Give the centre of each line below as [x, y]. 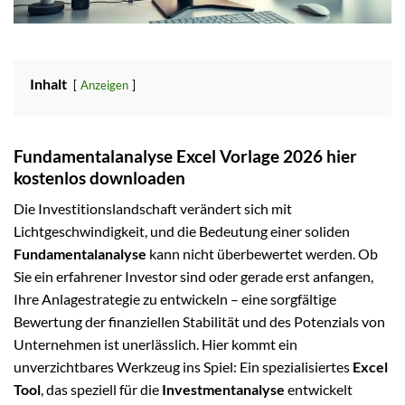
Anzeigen [104, 85]
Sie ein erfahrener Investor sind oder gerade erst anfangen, [193, 277]
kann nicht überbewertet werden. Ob [262, 254]
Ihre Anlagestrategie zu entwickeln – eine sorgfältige [175, 299]
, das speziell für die [101, 390]
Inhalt [48, 83]
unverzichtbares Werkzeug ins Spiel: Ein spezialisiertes [183, 367]
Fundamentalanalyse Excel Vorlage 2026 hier [185, 155]
